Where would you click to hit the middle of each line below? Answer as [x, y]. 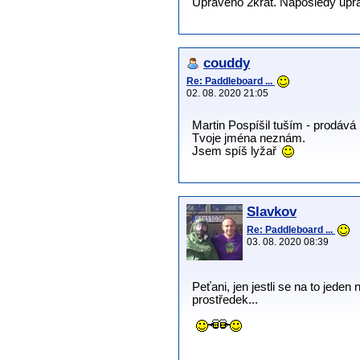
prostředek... [225, 300]
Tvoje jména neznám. [249, 138]
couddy [227, 63]
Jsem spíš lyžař [236, 151]
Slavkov [272, 212]
